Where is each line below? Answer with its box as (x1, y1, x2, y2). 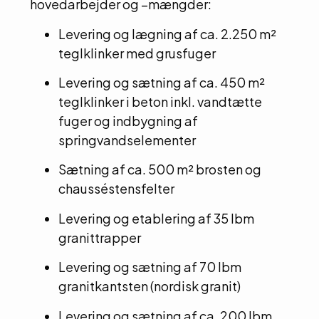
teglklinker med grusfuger (58, 44, 216, 61)
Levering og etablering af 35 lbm (58, 209, 254, 226)
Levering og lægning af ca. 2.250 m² (58, 25, 276, 42)
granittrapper (58, 229, 141, 246)
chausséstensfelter (58, 180, 174, 197)
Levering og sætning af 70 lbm (58, 258, 241, 276)
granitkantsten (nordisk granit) (58, 278, 241, 295)
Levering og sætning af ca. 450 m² (58, 74, 265, 91)
